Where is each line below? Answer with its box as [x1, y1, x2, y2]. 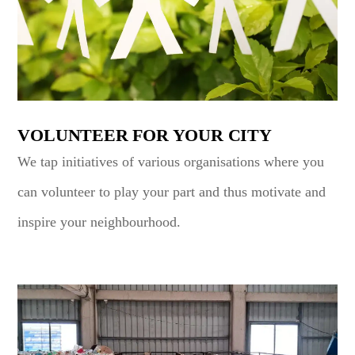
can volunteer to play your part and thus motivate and [17, 184, 326, 200]
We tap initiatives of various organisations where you [17, 154, 325, 170]
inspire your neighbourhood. [17, 214, 181, 231]
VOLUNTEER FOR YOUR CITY [17, 125, 272, 146]
